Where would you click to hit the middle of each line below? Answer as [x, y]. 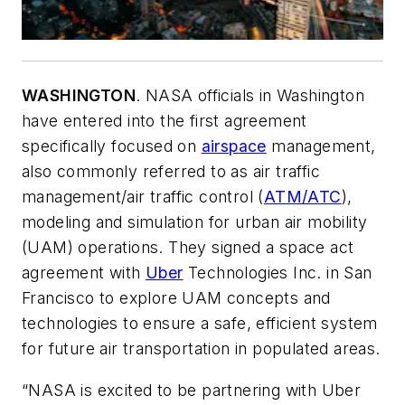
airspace [234, 146]
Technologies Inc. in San [278, 272]
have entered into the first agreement [165, 120]
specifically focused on [112, 146]
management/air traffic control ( [143, 196]
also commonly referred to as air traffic [171, 171]
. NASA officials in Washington [250, 95]
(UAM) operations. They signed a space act [188, 247]
